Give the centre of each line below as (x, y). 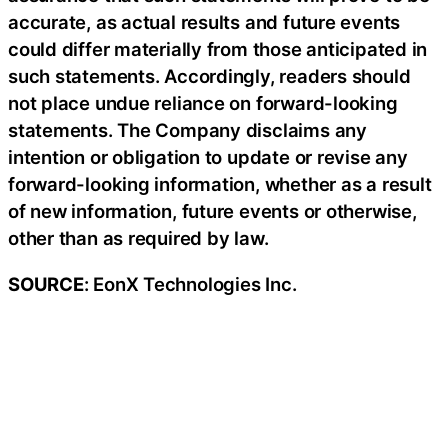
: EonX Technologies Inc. (190, 283)
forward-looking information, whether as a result (220, 184)
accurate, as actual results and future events (204, 22)
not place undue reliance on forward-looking (203, 103)
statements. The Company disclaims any (187, 130)
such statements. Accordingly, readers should (209, 76)
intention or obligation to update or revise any (208, 157)
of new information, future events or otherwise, (212, 211)
